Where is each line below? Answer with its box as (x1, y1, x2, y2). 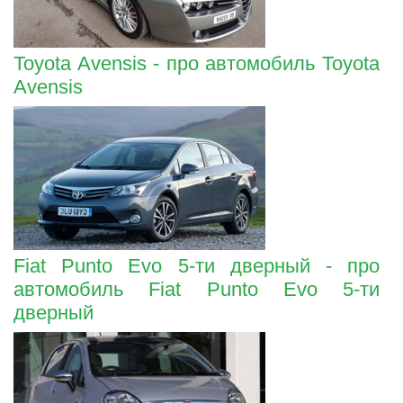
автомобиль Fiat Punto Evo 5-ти (13, 277, 380, 300)
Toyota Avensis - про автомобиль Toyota (13, 51, 380, 75)
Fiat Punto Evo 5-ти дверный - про (13, 254, 380, 277)
